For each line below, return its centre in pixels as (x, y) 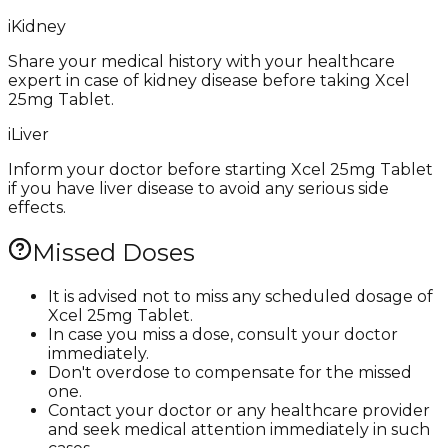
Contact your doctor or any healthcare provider (239, 410)
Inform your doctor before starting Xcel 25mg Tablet (220, 169)
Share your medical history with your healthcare (201, 61)
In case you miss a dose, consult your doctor (223, 334)
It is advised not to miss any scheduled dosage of (240, 296)
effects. (37, 207)
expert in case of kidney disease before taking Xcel (209, 80)
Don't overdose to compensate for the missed (230, 372)
